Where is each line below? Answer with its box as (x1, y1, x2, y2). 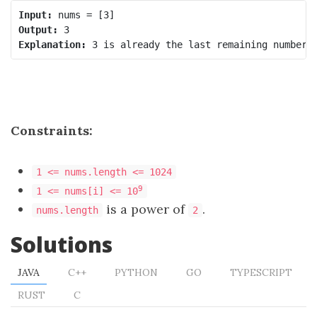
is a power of (103, 201, 188, 217)
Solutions (11, 230, 113, 259)
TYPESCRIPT (230, 266, 292, 279)
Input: (18, 8, 52, 21)
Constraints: (11, 122, 93, 139)
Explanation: (18, 38, 86, 50)
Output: (18, 23, 58, 35)
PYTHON (115, 266, 158, 279)
